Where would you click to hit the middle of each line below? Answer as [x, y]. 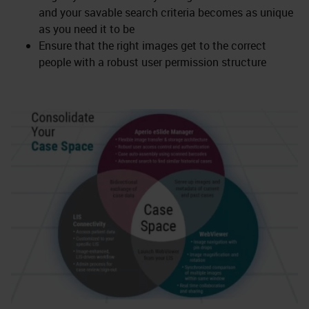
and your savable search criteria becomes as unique [166, 12]
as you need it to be [87, 29]
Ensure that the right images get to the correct [152, 46]
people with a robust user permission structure [152, 62]
